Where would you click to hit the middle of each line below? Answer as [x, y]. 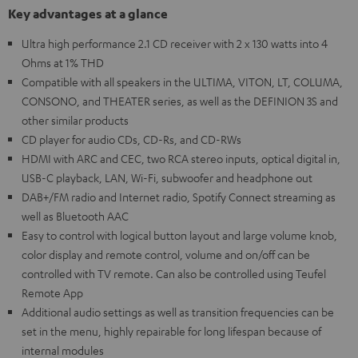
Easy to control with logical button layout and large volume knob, [179, 235]
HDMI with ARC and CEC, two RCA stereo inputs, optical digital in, [181, 159]
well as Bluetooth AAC [75, 216]
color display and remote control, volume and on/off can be [166, 255]
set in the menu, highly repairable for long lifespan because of [171, 331]
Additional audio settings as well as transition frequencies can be [178, 312]
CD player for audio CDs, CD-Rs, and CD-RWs [131, 139]
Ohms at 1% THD [63, 63]
